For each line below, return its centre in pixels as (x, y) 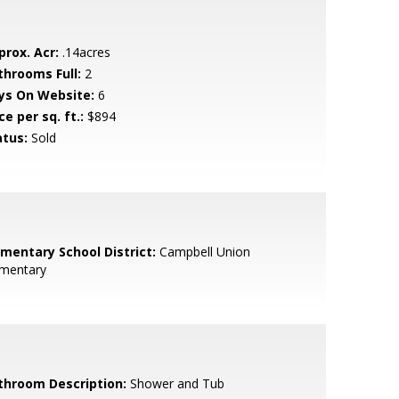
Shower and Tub (175, 383)
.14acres (84, 52)
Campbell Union (203, 252)
